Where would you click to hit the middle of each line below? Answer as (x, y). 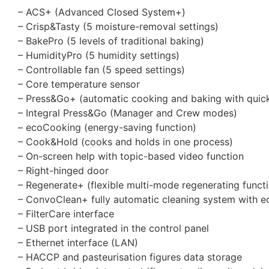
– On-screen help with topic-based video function (131, 156)
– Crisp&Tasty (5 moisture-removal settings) (118, 27)
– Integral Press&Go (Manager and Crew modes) (128, 113)
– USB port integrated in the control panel (113, 228)
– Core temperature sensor (79, 84)
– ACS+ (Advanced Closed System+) (102, 12)
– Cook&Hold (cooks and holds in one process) (125, 142)
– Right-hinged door (63, 171)
